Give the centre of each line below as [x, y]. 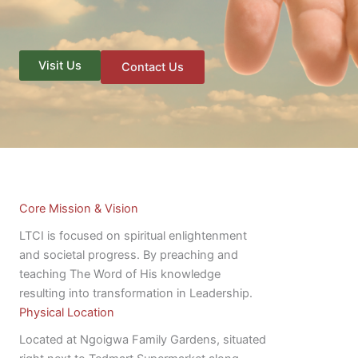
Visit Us [60, 66]
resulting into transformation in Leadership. [136, 293]
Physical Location [67, 312]
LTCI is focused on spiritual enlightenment [133, 236]
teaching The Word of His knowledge [120, 274]
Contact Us [153, 67]
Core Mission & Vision [79, 209]
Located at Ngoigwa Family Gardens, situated [143, 340]
